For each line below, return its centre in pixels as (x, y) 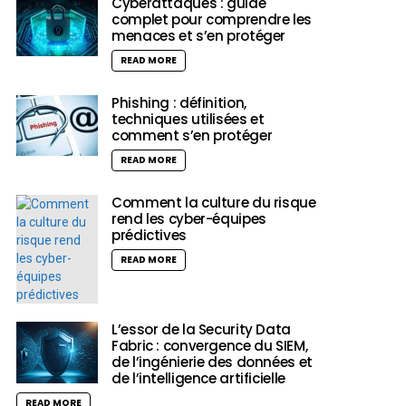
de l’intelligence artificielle (198, 379)
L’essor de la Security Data (201, 330)
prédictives (149, 236)
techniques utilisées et (188, 120)
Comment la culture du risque (214, 203)
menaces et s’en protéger (198, 36)
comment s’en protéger (192, 136)
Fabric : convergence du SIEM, (210, 346)
